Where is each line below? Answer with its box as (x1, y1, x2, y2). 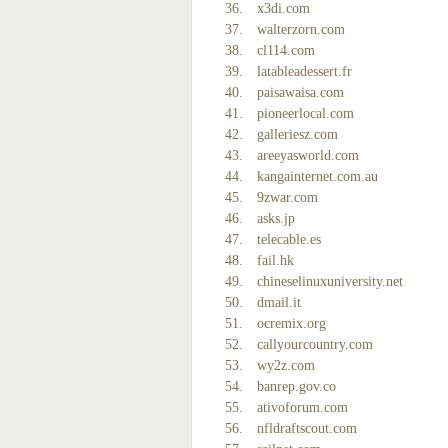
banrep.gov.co (257, 379, 336, 394)
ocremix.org (257, 316, 326, 331)
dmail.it (257, 295, 301, 310)
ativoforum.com (257, 400, 348, 415)
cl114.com (257, 43, 315, 58)
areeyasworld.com (257, 148, 359, 163)
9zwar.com (257, 190, 318, 205)
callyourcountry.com (257, 337, 373, 352)
